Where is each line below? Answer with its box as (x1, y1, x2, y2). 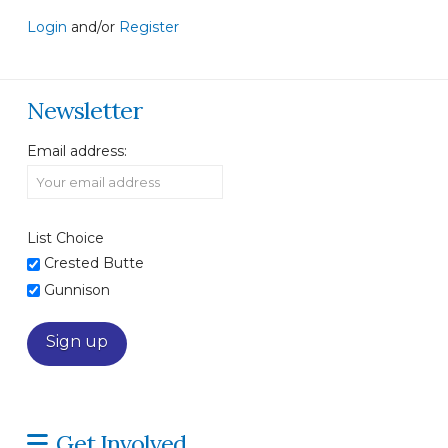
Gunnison (43, 280, 110, 299)
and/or (66, 17, 119, 36)
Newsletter (26, 95, 142, 127)
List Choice (26, 228, 104, 247)
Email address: (26, 141, 127, 160)
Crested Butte (43, 253, 144, 272)
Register (118, 17, 179, 36)
